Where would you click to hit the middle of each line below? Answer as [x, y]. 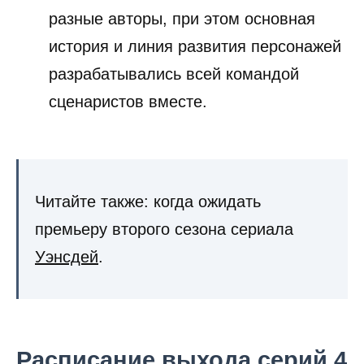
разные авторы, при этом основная [182, 19]
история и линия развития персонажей [195, 47]
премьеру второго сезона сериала [164, 230]
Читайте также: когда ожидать [148, 202]
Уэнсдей [67, 257]
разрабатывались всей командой [174, 74]
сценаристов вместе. [128, 102]
